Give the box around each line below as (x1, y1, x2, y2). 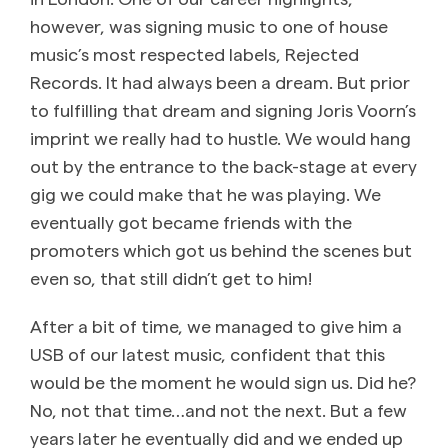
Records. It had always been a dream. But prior (30, 70, 410, 92)
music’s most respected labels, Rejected (30, 42, 359, 64)
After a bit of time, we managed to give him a (30, 314, 402, 336)
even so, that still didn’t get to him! (30, 266, 312, 288)
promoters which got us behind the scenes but (30, 238, 412, 260)
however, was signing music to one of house (30, 14, 388, 36)
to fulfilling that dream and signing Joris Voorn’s (30, 98, 416, 120)
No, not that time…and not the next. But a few (30, 398, 407, 420)
